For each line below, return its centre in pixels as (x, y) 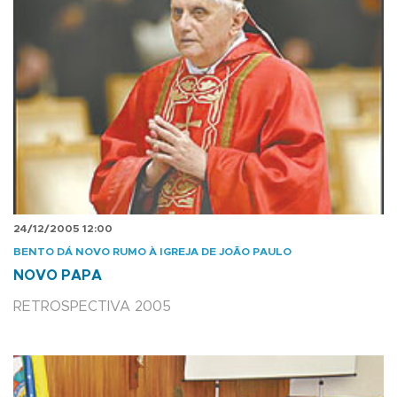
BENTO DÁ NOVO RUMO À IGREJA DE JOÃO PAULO (152, 251)
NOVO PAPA (58, 275)
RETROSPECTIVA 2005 (92, 306)
